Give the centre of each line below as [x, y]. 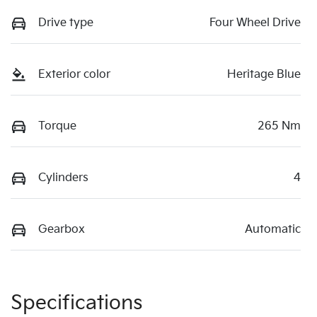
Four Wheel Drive [255, 23]
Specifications [77, 303]
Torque [57, 126]
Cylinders [63, 178]
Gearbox [62, 229]
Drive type [66, 23]
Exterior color [74, 74]
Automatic [273, 229]
